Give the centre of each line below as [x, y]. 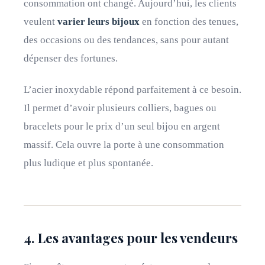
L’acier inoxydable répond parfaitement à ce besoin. [132, 90]
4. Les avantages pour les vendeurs [131, 238]
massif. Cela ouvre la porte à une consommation [124, 145]
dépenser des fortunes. [71, 58]
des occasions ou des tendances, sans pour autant [126, 40]
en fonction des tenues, [189, 22]
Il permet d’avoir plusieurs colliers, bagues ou [120, 108]
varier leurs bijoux [98, 22]
